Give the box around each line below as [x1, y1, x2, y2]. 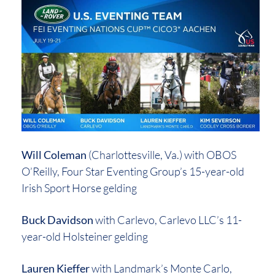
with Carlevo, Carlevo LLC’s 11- [93, 212, 242, 227]
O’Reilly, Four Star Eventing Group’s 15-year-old [21, 164, 244, 178]
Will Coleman [21, 147, 87, 161]
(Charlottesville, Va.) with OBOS [87, 147, 236, 161]
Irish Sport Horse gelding [21, 180, 137, 195]
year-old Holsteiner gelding [21, 229, 148, 243]
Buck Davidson [21, 212, 93, 227]
